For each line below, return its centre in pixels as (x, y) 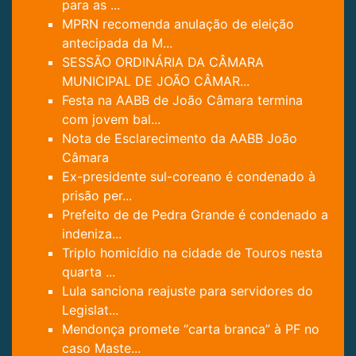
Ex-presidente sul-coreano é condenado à (189, 177)
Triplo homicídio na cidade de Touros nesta (192, 253)
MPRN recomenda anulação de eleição (178, 24)
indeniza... (92, 234)
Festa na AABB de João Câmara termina (182, 101)
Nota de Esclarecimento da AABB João (180, 139)
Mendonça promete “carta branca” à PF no (191, 329)
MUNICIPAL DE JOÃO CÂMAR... (156, 81)
